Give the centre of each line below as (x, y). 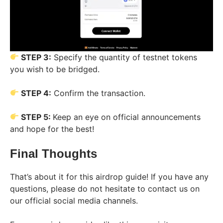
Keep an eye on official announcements (127, 117)
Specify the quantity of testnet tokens (124, 57)
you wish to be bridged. (55, 69)
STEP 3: (35, 57)
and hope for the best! (52, 129)
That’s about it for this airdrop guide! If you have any (109, 176)
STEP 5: (36, 117)
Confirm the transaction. (99, 93)
